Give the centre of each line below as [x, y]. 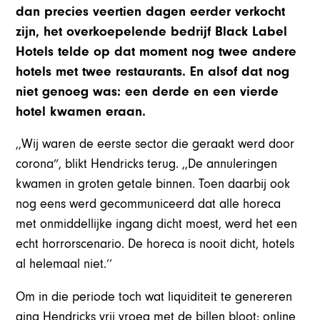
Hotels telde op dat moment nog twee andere [156, 52]
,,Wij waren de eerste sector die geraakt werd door [155, 144]
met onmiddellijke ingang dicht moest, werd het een [157, 224]
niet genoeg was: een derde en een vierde [147, 92]
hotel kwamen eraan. [81, 112]
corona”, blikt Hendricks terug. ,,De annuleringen [147, 164]
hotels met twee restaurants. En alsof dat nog [153, 72]
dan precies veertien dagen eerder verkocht [151, 12]
